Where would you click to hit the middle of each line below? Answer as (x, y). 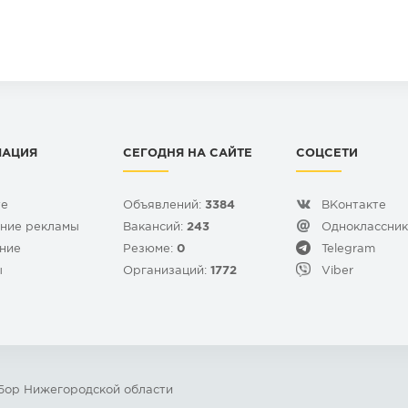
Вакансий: (155, 227)
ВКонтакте (354, 205)
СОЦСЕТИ (327, 153)
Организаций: (167, 271)
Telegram (348, 249)
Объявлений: (164, 205)
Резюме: (150, 249)
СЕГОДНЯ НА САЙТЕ (188, 153)
